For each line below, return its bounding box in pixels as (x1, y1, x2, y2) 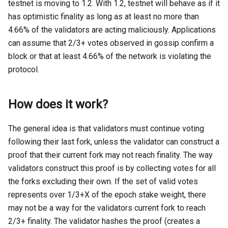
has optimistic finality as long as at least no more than (8, 12, 199, 22)
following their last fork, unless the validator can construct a (8, 137, 219, 147)
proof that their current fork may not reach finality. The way (8, 150, 213, 160)
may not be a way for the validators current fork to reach (8, 203, 206, 213)
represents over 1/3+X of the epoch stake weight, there (8, 190, 206, 200)
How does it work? (8, 97, 108, 112)
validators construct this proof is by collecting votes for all (8, 163, 216, 174)
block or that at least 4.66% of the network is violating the (8, 51, 211, 62)
